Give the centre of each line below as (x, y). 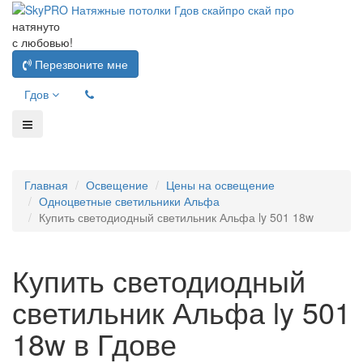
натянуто (36, 26)
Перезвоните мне (80, 64)
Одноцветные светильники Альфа (129, 201)
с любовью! (43, 43)
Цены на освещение (220, 185)
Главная (46, 185)
